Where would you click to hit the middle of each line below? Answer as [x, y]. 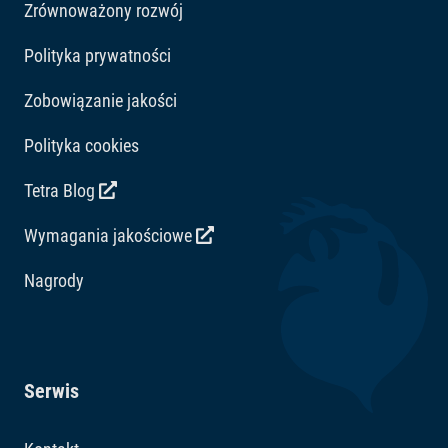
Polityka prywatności [97, 56]
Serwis [51, 391]
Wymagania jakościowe [110, 236]
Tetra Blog [61, 191]
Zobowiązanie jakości [100, 101]
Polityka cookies [81, 146]
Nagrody [54, 281]
